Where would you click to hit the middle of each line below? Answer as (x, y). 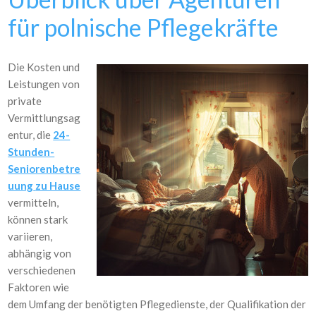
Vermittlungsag (44, 118)
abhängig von (40, 253)
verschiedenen (42, 270)
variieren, (30, 236)
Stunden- (31, 152)
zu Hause (58, 186)
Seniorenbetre (44, 169)
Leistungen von (44, 84)
